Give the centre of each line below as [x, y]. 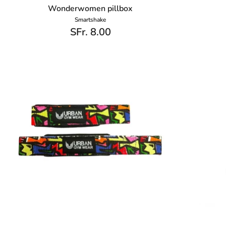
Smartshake [91, 20]
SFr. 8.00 [90, 32]
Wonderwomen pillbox [91, 9]
